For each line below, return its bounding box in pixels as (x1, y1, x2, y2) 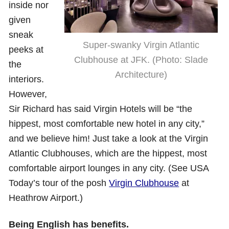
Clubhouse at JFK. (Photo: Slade (74, 54, 208, 65)
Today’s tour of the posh (9, 177, 109, 189)
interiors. (9, 74, 44, 85)
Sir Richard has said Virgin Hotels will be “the (9, 103, 193, 114)
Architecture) (114, 69, 167, 80)
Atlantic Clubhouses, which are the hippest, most (9, 148, 208, 159)
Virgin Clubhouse (109, 177, 179, 189)
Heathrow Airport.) (9, 192, 83, 203)
